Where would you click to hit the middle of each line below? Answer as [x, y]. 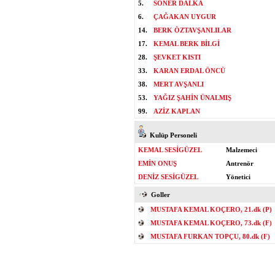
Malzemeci [242, 150]
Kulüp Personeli [172, 135]
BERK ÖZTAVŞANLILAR [192, 30]
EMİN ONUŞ [157, 163]
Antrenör [240, 163]
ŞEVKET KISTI [177, 57]
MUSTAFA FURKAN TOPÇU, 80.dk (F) [210, 236]
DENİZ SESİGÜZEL [168, 177]
